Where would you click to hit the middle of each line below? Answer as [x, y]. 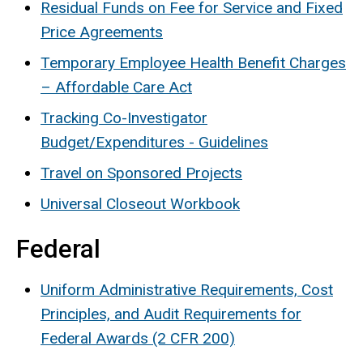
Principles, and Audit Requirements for [171, 314]
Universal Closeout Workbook [140, 203]
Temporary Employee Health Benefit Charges [193, 62]
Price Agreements [102, 32]
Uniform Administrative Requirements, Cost [187, 290]
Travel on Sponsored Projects [141, 173]
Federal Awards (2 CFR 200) [138, 339]
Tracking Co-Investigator [124, 117]
